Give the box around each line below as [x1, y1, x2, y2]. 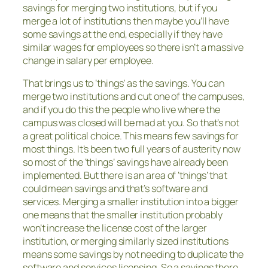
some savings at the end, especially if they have [23, 27, 223, 41]
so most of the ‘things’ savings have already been [23, 156, 229, 169]
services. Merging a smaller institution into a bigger [23, 195, 239, 209]
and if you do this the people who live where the [23, 103, 221, 117]
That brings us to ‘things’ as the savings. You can [23, 77, 224, 90]
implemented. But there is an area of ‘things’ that [23, 169, 227, 182]
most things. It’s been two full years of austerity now [23, 142, 240, 156]
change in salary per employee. [23, 53, 154, 67]
